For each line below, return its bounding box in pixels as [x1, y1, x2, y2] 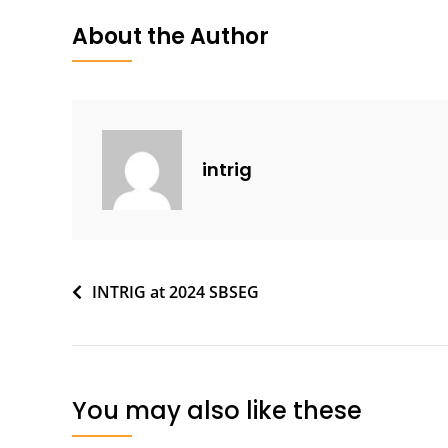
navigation [71, 311, 205, 345]
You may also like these [72, 393, 362, 427]
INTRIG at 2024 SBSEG [92, 280, 259, 303]
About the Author [72, 20, 269, 52]
